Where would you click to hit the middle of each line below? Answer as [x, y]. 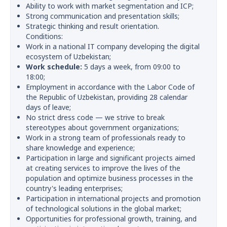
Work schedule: [54, 67]
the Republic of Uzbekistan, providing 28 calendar [107, 97]
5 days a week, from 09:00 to [131, 67]
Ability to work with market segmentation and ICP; [110, 6]
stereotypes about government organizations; [102, 127]
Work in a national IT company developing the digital [113, 46]
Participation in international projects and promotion [113, 198]
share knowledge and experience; [80, 148]
